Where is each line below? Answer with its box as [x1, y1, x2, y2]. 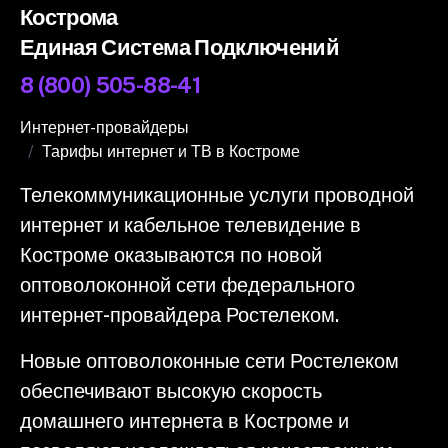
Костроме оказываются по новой [20, 243, 322, 268]
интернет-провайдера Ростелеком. [20, 303, 339, 328]
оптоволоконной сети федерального [20, 273, 355, 298]
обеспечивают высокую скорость [20, 379, 322, 404]
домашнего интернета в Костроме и [20, 409, 349, 434]
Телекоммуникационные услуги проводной [20, 183, 414, 208]
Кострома [20, 4, 118, 31]
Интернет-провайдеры [20, 118, 189, 138]
